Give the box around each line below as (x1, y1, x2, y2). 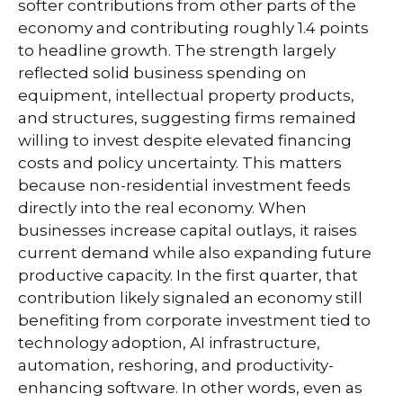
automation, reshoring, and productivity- (18, 355, 334, 374)
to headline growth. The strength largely (18, 40, 336, 59)
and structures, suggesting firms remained (18, 108, 356, 127)
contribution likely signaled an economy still (18, 288, 363, 307)
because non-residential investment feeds (18, 175, 351, 194)
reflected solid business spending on (18, 63, 307, 82)
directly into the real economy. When (18, 198, 307, 217)
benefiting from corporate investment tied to (18, 310, 371, 329)
